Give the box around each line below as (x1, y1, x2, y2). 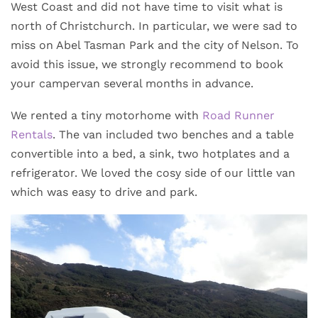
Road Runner (202, 109, 275, 123)
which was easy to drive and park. (11, 185, 197, 199)
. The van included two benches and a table (53, 128, 294, 142)
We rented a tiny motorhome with (11, 109, 202, 123)
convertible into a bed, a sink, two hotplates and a (11, 147, 290, 161)
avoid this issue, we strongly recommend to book (11, 57, 283, 72)
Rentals (11, 128, 53, 142)
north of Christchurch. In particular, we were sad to (11, 19, 297, 33)
